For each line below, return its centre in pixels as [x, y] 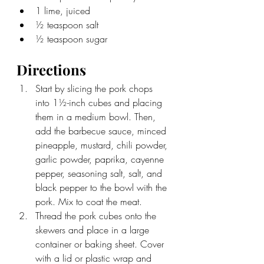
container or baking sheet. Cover [101, 244]
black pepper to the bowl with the [103, 187]
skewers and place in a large [94, 230]
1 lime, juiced [63, 10]
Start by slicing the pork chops [95, 88]
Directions [51, 69]
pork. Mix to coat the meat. [90, 201]
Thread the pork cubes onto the [97, 215]
